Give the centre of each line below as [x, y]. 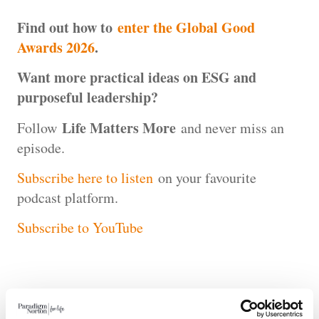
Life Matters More [119, 127]
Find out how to [67, 27]
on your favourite [205, 177]
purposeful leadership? [88, 98]
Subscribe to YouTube [80, 228]
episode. [41, 147]
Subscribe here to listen [85, 177]
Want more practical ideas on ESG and [137, 78]
